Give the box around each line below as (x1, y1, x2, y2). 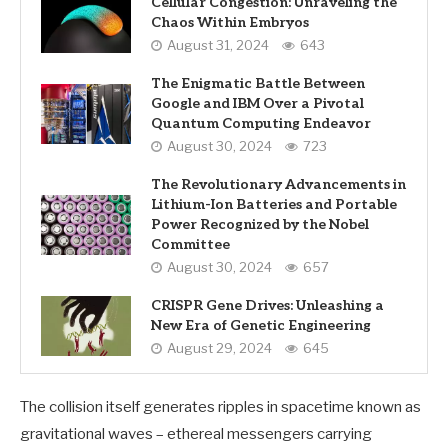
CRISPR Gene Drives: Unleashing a (151, 297, 384, 315)
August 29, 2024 (167, 340, 272, 357)
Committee (151, 236, 230, 254)
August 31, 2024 (167, 37, 269, 54)
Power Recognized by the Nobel (151, 216, 369, 234)
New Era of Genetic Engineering (151, 317, 371, 335)
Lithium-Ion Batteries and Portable (151, 196, 397, 214)
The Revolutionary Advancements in (151, 176, 406, 194)
